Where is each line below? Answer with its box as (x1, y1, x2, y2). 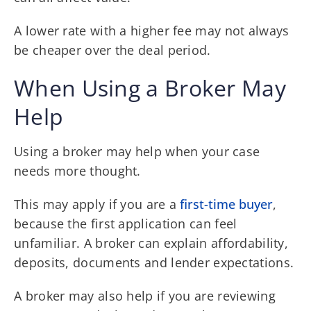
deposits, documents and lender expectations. (14, 253, 294, 271)
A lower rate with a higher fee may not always (14, 22, 289, 39)
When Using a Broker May (14, 72, 286, 103)
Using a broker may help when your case (14, 142, 260, 160)
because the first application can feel (14, 215, 237, 232)
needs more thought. (14, 162, 141, 179)
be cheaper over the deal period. (14, 41, 211, 58)
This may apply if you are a (14, 195, 180, 212)
